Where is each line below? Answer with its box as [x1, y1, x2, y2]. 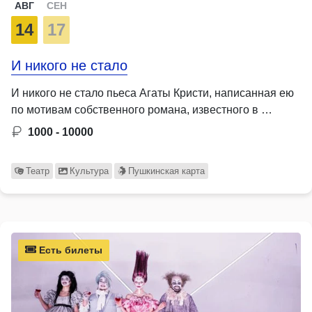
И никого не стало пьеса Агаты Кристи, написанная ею [11, 86, 294, 99]
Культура [69, 165, 109, 176]
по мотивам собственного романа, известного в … [11, 103, 272, 116]
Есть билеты [36, 244, 102, 256]
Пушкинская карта [128, 165, 205, 176]
